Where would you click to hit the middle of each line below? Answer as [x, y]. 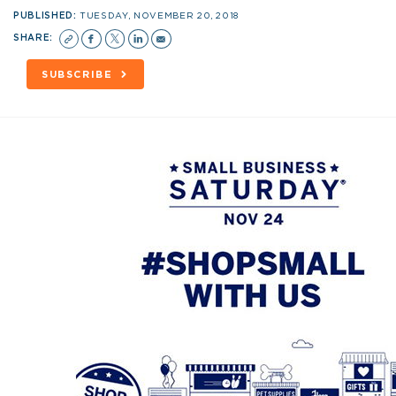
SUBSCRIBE [77, 74]
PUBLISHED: [47, 15]
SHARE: [35, 38]
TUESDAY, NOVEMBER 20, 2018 [160, 15]
